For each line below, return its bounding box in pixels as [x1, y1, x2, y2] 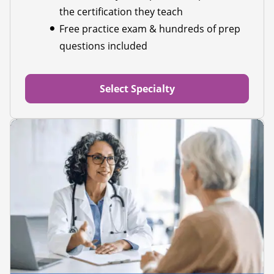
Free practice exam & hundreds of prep [59, 22, 240, 36]
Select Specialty [99, 82, 175, 96]
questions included [59, 39, 147, 53]
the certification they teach [59, 5, 183, 19]
